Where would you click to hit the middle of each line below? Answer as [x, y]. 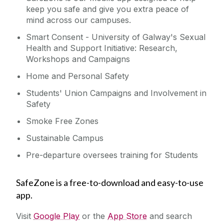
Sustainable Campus [65, 138]
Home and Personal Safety [77, 76]
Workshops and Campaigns [78, 59]
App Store [127, 216]
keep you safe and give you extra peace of [107, 9]
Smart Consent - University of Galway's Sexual [116, 37]
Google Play [56, 216]
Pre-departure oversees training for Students [112, 155]
